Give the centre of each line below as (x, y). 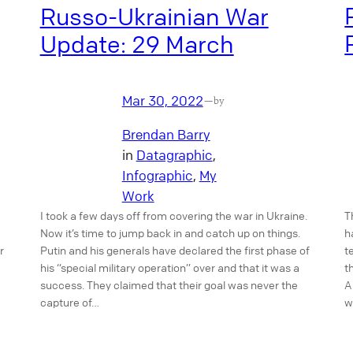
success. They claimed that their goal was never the (169, 284)
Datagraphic (174, 154)
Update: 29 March (137, 44)
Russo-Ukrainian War (154, 16)
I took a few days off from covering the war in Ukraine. (173, 215)
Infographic (157, 175)
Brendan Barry (166, 134)
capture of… (69, 301)
